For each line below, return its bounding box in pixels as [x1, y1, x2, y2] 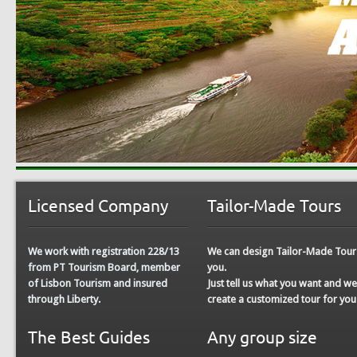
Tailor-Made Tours [207, 194, 341, 215]
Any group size [207, 325, 317, 347]
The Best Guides [28, 325, 150, 347]
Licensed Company [28, 194, 168, 215]
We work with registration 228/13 [28, 245, 179, 257]
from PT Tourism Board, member [28, 261, 180, 273]
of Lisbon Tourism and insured [28, 277, 167, 289]
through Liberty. [28, 292, 100, 305]
